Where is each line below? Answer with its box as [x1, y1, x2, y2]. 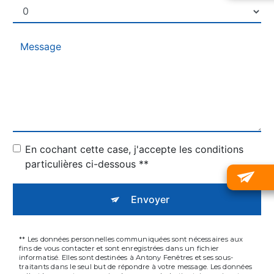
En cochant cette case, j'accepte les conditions [25, 143, 243, 155]
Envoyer [130, 193, 169, 206]
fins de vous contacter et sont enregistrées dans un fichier [19, 243, 220, 253]
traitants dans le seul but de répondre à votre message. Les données [19, 262, 253, 271]
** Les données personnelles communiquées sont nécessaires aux [19, 234, 243, 243]
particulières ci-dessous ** [25, 157, 149, 170]
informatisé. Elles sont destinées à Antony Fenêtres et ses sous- [19, 253, 234, 262]
